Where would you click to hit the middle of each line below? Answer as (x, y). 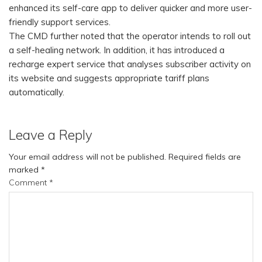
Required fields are (205, 157)
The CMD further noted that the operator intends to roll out (130, 36)
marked (25, 170)
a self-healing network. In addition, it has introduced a (117, 50)
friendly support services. (60, 22)
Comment (29, 183)
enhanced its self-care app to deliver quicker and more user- (130, 8)
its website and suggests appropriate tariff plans (109, 78)
